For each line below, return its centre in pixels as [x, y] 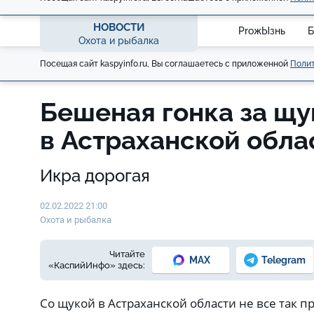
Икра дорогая [95, 176]
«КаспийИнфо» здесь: [97, 265]
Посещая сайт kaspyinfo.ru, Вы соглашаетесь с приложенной [165, 63]
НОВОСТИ [119, 27]
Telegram [284, 260]
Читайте [127, 254]
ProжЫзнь [262, 30]
